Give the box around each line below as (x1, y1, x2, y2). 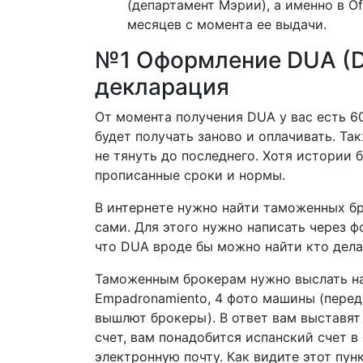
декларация (95, 73, 229, 100)
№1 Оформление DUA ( (95, 46, 351, 74)
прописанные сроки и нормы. (95, 167, 285, 183)
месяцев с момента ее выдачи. (127, 16, 327, 32)
